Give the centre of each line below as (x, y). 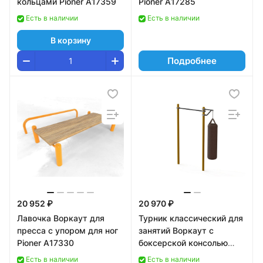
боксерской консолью (183, 243)
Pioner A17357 (167, 255)
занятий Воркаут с (176, 230)
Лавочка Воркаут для (61, 218)
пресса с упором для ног (68, 230)
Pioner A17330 (45, 243)
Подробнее (192, 61)
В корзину (70, 40)
